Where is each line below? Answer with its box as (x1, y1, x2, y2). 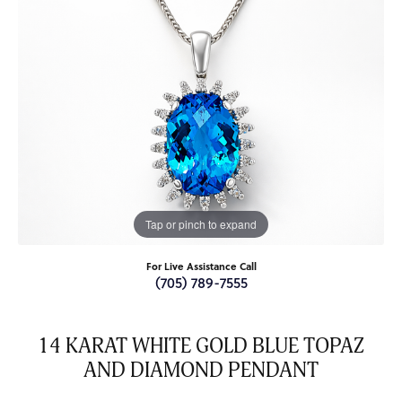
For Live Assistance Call (145, 258, 257, 275)
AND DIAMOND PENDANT (83, 358, 319, 384)
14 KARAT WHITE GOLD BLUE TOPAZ (38, 334, 364, 360)
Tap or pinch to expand (145, 216, 257, 232)
